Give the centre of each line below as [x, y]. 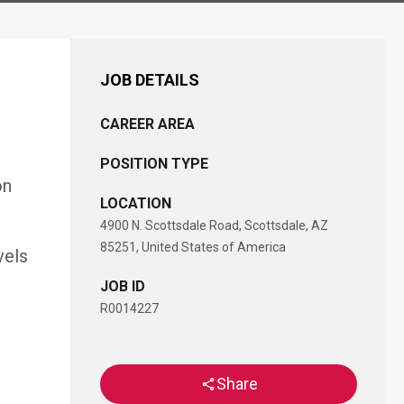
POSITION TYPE [154, 164]
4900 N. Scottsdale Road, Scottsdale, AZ [214, 225]
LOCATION [136, 203]
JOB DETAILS [150, 80]
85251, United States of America [193, 247]
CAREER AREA [147, 124]
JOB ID [123, 286]
